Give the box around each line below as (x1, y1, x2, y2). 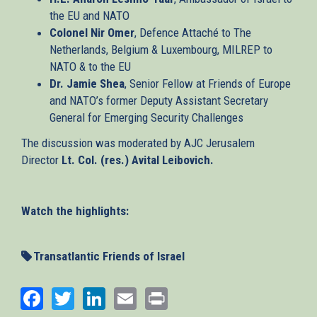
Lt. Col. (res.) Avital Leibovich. (62, 152, 214, 167)
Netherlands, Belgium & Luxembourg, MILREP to (50, 42, 272, 57)
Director (21, 152, 62, 167)
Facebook (43, 283, 130, 311)
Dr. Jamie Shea (50, 76, 125, 91)
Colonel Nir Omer (50, 25, 134, 40)
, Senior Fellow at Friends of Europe (125, 76, 291, 91)
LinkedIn (105, 283, 183, 311)
